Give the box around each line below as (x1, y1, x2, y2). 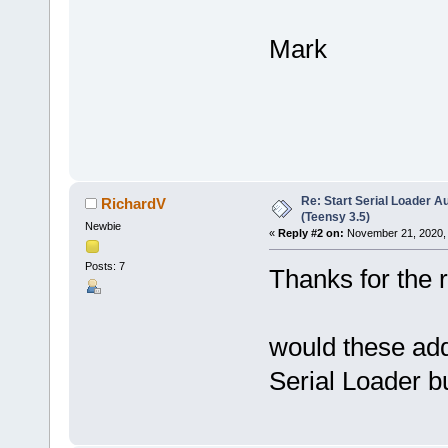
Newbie (84, 220, 121, 233)
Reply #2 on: (277, 227, 344, 240)
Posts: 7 (84, 260, 125, 273)
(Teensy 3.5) (300, 210, 370, 225)
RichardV (101, 195, 167, 213)
